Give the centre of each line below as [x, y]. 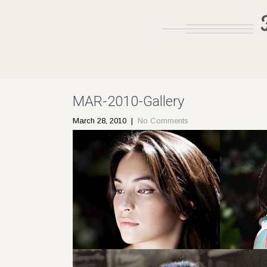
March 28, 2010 [100, 121]
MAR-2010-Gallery [128, 101]
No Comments [163, 121]
